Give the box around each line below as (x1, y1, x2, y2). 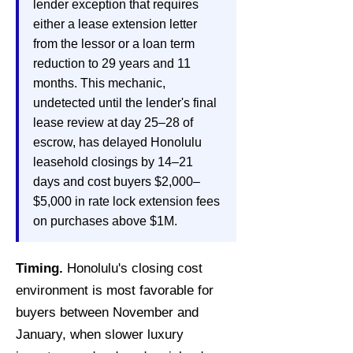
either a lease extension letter (33, 17, 197, 31)
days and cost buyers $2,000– (33, 175, 200, 188)
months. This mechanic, (33, 76, 165, 90)
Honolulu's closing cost (63, 261, 203, 276)
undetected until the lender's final (33, 96, 217, 110)
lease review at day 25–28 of (33, 116, 193, 129)
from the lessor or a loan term (33, 37, 195, 50)
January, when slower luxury (16, 327, 184, 342)
